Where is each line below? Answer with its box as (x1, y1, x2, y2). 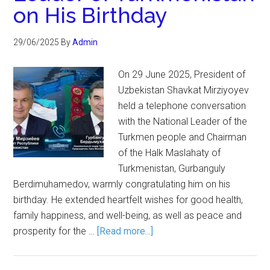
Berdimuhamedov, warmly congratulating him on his (13, 178, 231, 190)
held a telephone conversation (118, 100, 246, 111)
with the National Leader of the (118, 116, 248, 127)
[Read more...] (97, 225, 154, 237)
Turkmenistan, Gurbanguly (118, 163, 226, 174)
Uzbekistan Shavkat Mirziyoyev (118, 84, 250, 96)
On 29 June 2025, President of (118, 69, 246, 80)
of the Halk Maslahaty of (118, 147, 221, 159)
